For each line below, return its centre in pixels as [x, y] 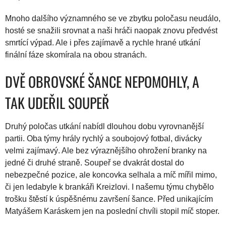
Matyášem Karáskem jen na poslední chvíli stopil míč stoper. [112, 211]
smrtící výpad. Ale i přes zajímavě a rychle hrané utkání [103, 43]
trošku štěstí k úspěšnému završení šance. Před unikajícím [109, 199]
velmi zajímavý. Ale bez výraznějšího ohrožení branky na [106, 151]
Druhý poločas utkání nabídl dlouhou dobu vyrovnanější [104, 126]
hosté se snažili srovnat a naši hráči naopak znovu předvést [111, 31]
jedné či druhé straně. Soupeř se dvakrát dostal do [95, 163]
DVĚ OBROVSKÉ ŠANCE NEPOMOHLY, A [102, 81]
